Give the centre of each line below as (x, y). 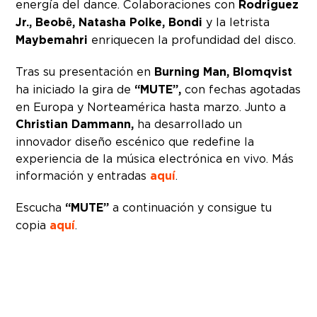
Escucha (41, 207)
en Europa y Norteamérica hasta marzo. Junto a (151, 106)
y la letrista (236, 22)
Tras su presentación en (85, 71)
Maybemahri (52, 40)
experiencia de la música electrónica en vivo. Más (155, 158)
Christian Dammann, (75, 124)
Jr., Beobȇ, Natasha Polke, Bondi (109, 22)
